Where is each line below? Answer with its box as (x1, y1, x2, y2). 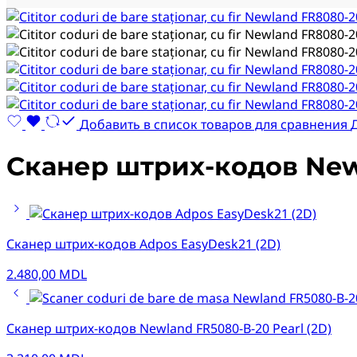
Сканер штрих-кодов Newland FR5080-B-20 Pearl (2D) (6, 320, 331, 338)
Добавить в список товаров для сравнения (80, 116, 347, 134)
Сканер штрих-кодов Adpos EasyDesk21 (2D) (6, 235, 280, 253)
